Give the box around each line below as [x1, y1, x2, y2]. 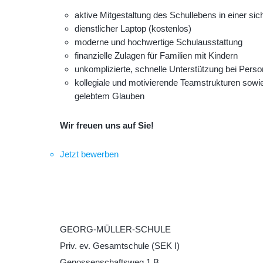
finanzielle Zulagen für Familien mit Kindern [74, 50, 238, 61]
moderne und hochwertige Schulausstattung [74, 37, 242, 48]
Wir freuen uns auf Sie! [60, 120, 154, 130]
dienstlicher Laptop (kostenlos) [74, 23, 191, 34]
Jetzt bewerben [60, 149, 119, 159]
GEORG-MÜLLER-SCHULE [60, 225, 171, 234]
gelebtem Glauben [74, 91, 144, 102]
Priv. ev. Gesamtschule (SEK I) [60, 241, 180, 251]
